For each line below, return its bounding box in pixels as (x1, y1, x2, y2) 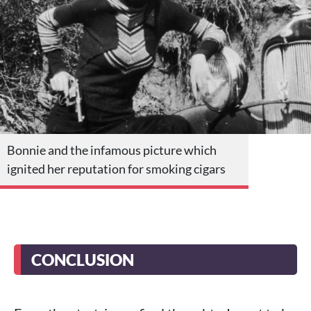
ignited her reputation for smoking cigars (7, 160, 226, 176)
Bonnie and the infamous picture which (7, 142, 217, 158)
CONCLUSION (31, 249, 134, 269)
